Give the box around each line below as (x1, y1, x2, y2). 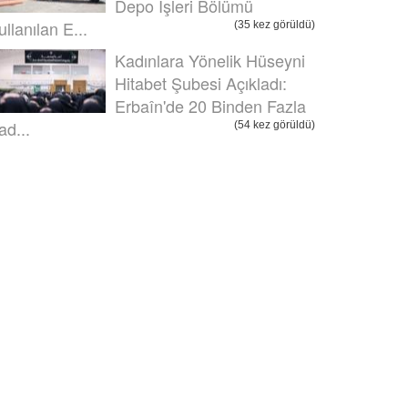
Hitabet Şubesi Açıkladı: (115, 71, 287, 95)
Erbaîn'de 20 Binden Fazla (115, 94, 306, 117)
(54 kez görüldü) (234, 118, 315, 131)
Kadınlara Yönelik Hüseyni (115, 48, 305, 72)
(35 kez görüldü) (234, 18, 315, 31)
